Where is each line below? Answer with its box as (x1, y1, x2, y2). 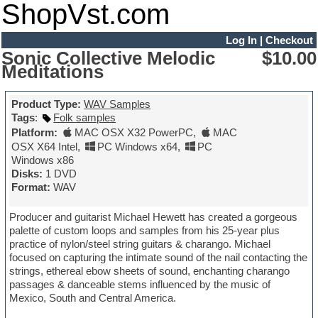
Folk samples (53, 111, 116, 124)
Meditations (1, 61, 104, 82)
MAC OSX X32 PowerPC (75, 126, 194, 139)
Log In (225, 33, 257, 46)
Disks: (11, 168, 43, 180)
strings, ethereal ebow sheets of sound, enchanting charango (9, 265, 290, 278)
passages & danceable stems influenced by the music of (9, 278, 271, 291)
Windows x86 (11, 154, 75, 167)
